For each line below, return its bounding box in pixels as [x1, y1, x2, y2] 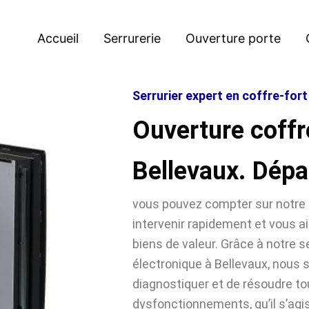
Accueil [37, 30, 79, 46]
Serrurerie [103, 30, 161, 46]
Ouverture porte [186, 30, 281, 46]
